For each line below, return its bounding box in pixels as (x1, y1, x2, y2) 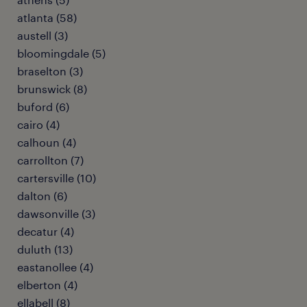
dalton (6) (17, 189, 67, 202)
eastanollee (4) (17, 260, 93, 273)
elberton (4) (17, 278, 77, 291)
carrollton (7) (17, 153, 84, 167)
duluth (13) (17, 243, 73, 256)
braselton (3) (17, 64, 83, 77)
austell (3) (17, 29, 68, 42)
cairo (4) (17, 118, 60, 131)
